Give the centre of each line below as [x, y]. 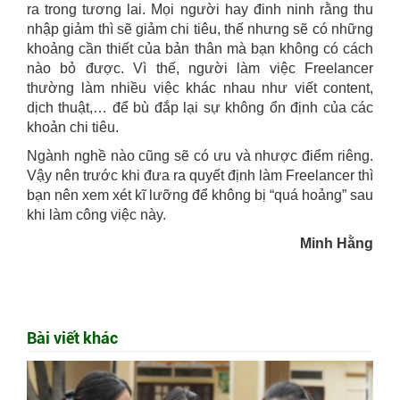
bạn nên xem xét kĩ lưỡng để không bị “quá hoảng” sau [200, 195]
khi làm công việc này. [96, 214]
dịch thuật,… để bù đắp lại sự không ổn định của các [200, 107]
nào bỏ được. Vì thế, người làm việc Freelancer [200, 68]
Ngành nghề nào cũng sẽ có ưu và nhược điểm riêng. [200, 155]
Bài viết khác [72, 337]
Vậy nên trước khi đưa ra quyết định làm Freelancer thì [200, 175]
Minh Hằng [337, 243]
